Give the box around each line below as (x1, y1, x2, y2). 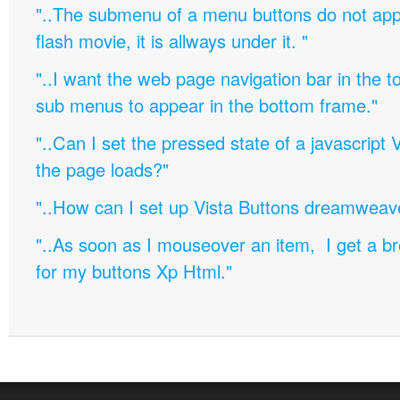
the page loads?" (36, 156, 169, 182)
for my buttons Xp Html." (36, 258, 232, 284)
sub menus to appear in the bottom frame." (36, 92, 378, 118)
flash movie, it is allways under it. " (36, 28, 308, 54)
